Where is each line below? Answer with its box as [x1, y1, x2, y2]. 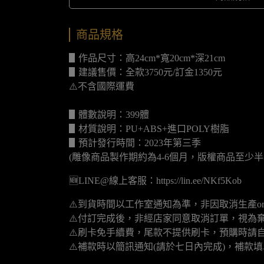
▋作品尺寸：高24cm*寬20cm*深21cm [69, 53, 225, 63]
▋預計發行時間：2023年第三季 [69, 138, 201, 148]
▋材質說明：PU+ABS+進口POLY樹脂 [69, 124, 229, 134]
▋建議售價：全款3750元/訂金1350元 [69, 67, 222, 77]
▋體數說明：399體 [69, 110, 149, 120]
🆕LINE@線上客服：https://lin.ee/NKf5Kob [69, 176, 242, 186]
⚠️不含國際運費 [69, 81, 134, 91]
